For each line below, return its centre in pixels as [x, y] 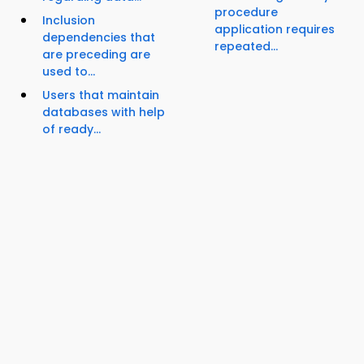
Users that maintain [101, 95]
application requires [275, 29]
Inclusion [69, 21]
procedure [246, 12]
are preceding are [96, 55]
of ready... [71, 130]
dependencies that [99, 38]
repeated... [246, 46]
